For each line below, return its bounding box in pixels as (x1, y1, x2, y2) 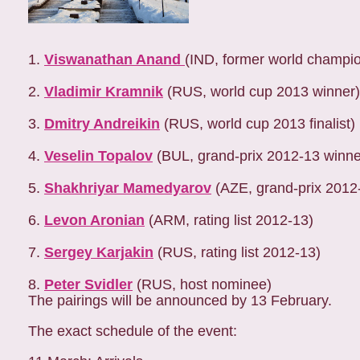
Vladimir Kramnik (44, 84, 163, 100)
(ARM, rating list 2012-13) (145, 212, 313, 228)
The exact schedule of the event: (28, 323, 237, 339)
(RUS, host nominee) (133, 276, 272, 292)
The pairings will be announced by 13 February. (28, 292, 332, 309)
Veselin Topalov (44, 148, 153, 164)
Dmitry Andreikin (44, 116, 160, 132)
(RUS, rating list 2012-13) (153, 244, 321, 260)
